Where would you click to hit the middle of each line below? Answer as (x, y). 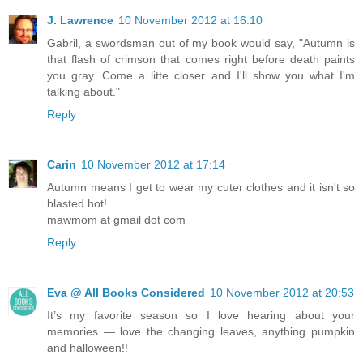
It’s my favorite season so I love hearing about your (201, 315)
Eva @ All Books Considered (126, 292)
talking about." (83, 91)
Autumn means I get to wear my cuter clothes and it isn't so (201, 187)
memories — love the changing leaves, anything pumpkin (201, 331)
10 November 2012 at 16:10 (190, 20)
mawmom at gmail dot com (116, 219)
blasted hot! (77, 203)
